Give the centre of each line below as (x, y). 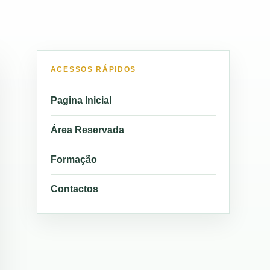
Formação (74, 159)
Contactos (74, 189)
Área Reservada (87, 130)
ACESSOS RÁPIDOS (93, 69)
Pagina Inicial (81, 100)
